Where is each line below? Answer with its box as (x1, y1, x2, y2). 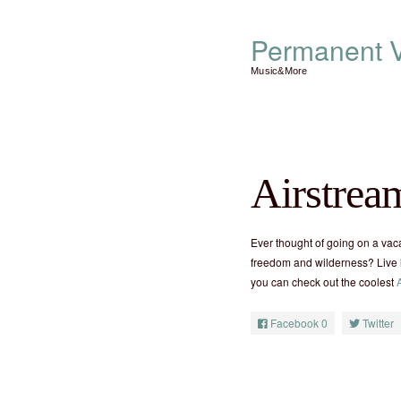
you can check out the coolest (251, 274, 397, 289)
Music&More (251, 65, 308, 76)
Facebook (270, 315, 319, 330)
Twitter (363, 315, 394, 330)
